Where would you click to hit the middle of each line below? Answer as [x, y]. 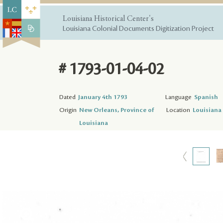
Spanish [206, 97]
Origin [68, 110]
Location [178, 110]
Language [178, 97]
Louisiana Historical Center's [108, 19]
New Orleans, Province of [116, 110]
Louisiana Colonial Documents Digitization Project [138, 29]
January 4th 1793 [103, 97]
